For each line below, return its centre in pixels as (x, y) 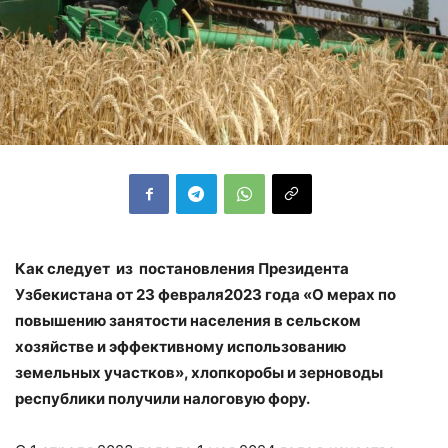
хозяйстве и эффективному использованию (180, 346)
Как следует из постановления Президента (182, 268)
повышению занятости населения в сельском (188, 320)
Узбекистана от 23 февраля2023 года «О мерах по (205, 294)
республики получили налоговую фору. (162, 398)
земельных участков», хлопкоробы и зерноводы (199, 372)
